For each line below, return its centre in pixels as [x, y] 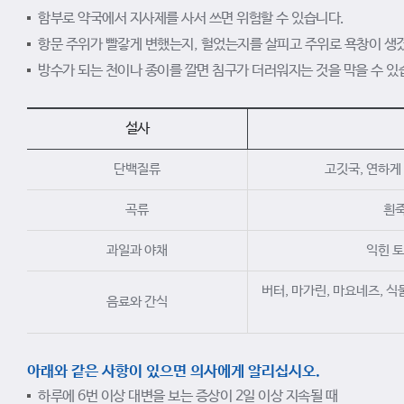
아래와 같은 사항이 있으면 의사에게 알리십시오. [174, 372]
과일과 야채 [137, 250]
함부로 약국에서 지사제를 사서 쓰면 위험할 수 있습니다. [191, 18]
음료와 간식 [137, 302]
